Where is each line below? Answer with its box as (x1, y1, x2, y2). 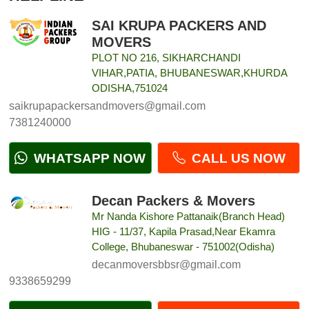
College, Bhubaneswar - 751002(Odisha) (91, 241, 275, 253)
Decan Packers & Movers (91, 193, 255, 209)
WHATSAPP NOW (30, 150, 146, 166)
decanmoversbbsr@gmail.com (91, 259, 241, 271)
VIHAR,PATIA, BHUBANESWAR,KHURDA (91, 66, 287, 79)
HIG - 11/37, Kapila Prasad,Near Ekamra (91, 226, 275, 238)
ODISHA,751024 (91, 81, 168, 94)
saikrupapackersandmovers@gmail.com (8, 99, 206, 112)
